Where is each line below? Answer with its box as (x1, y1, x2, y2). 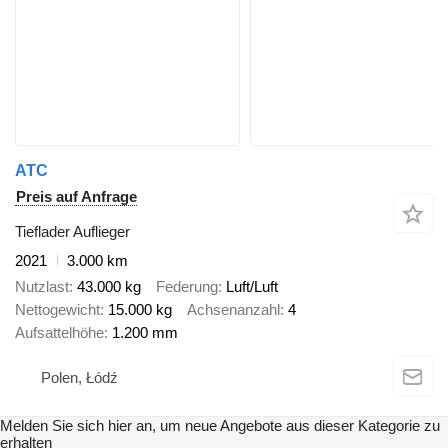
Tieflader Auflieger (15, 222, 130, 240)
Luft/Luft (226, 278, 278, 296)
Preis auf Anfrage (16, 187, 137, 205)
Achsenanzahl (187, 301, 280, 319)
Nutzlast (15, 278, 69, 296)
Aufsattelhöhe (15, 324, 104, 342)
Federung (156, 278, 218, 296)
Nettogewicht (15, 301, 100, 319)
